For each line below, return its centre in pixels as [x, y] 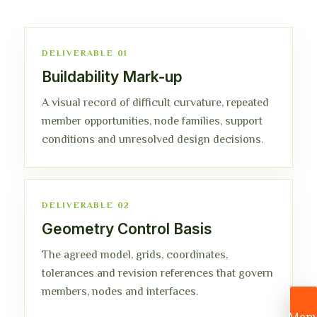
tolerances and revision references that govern [157, 273]
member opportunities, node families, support [152, 121]
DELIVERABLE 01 [85, 53]
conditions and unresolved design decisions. [152, 139]
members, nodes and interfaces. [120, 292]
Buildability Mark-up [112, 77]
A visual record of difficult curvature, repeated [155, 103]
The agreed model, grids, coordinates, [135, 255]
